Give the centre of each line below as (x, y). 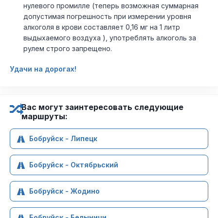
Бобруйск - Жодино (64, 191)
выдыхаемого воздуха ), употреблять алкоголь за (110, 38)
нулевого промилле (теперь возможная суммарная (111, 6)
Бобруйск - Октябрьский (74, 165)
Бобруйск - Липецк (63, 138)
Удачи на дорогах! (43, 69)
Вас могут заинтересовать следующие (102, 107)
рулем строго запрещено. (68, 48)
